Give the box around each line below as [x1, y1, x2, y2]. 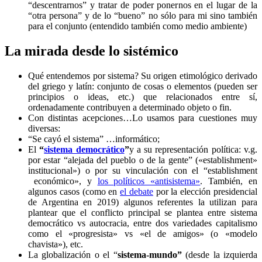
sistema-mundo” [117, 250, 186, 260]
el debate [120, 187, 153, 197]
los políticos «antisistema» [97, 176, 201, 187]
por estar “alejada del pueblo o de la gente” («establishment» [28, 155, 257, 166]
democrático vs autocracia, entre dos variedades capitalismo [28, 218, 257, 229]
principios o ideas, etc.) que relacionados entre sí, [28, 92, 257, 102]
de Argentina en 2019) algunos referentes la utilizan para [28, 197, 257, 208]
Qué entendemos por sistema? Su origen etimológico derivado [28, 71, 257, 81]
